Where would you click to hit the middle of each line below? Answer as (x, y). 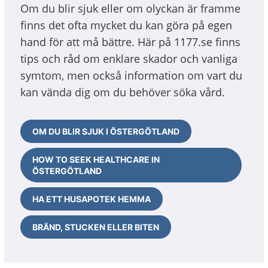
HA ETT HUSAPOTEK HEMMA (92, 199)
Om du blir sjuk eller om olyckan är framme (130, 8)
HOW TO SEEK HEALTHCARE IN (96, 159)
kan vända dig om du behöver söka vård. (123, 92)
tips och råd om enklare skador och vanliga (129, 59)
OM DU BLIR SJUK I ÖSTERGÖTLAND (106, 131)
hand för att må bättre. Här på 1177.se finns (130, 42)
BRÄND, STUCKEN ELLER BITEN (96, 227)
